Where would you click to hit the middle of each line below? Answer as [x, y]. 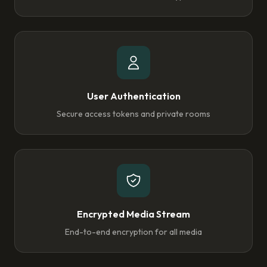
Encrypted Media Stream [133, 214]
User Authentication [133, 96]
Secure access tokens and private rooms [133, 114]
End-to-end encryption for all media [133, 232]
